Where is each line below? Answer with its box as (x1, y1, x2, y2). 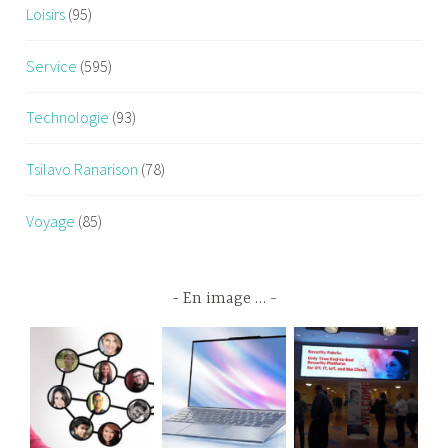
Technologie (26, 107, 110, 128)
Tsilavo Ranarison (26, 158, 139, 179)
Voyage (26, 210, 76, 231)
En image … (182, 289, 266, 308)
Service (26, 55, 78, 76)
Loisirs (26, 4, 66, 25)
